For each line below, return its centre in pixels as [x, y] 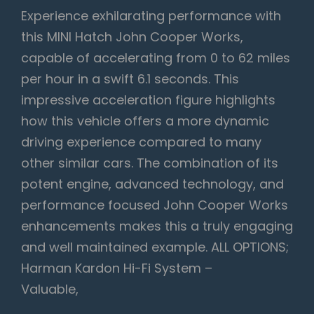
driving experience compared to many [141, 142]
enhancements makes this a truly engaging [157, 226]
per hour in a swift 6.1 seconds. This [130, 79]
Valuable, [50, 289]
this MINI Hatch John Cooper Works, [132, 37]
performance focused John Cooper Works [155, 205]
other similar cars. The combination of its [150, 163]
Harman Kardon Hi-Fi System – [117, 268]
